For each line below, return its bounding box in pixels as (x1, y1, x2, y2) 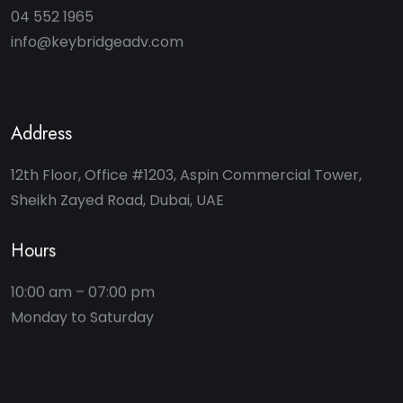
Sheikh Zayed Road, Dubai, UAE (11, 190, 224, 210)
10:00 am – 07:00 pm (11, 282, 155, 302)
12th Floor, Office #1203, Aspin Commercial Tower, (11, 165, 362, 185)
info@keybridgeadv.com (11, 31, 184, 52)
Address (11, 121, 72, 147)
